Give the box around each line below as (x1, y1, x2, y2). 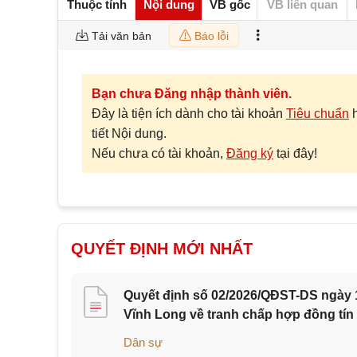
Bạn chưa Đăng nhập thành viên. (92, 87, 292, 100)
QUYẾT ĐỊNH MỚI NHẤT (71, 240, 253, 257)
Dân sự (124, 335, 163, 349)
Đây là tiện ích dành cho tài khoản (92, 107, 286, 120)
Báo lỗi (191, 29, 229, 42)
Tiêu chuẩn (286, 107, 349, 120)
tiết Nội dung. (92, 127, 167, 140)
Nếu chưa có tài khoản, (92, 147, 226, 160)
